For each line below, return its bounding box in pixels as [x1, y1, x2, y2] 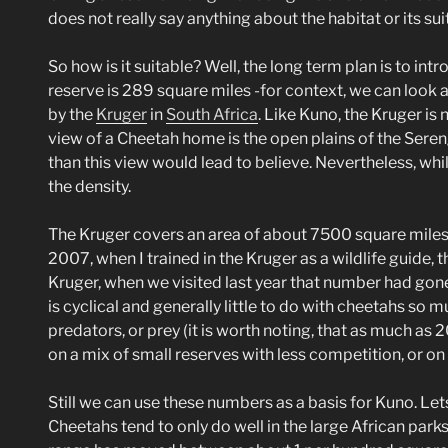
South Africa [166, 105, 258, 125]
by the [48, 105, 96, 125]
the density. [48, 177, 131, 197]
